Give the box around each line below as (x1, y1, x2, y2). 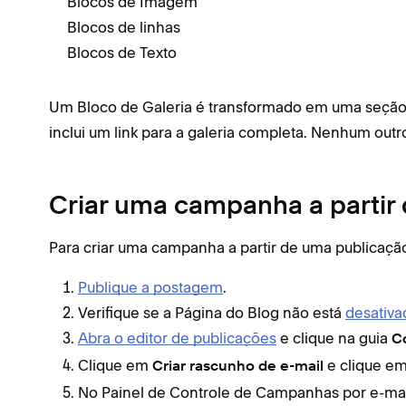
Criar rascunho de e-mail (152, 360, 324, 374)
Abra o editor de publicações (78, 329, 276, 347)
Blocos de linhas (67, 18, 180, 36)
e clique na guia (276, 329, 391, 347)
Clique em (78, 356, 152, 374)
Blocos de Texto (67, 43, 177, 62)
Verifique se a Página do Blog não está (78, 304, 345, 322)
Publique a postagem (78, 278, 223, 296)
